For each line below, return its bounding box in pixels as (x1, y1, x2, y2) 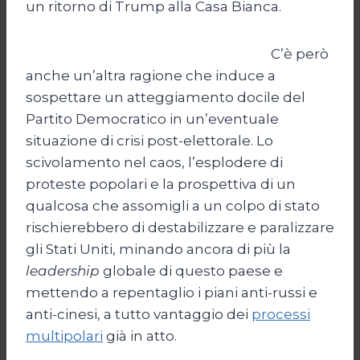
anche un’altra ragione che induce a (26, 67, 276, 84)
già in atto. (103, 327, 177, 344)
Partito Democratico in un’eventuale (26, 110, 279, 127)
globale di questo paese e (100, 262, 283, 279)
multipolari (26, 327, 103, 344)
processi (252, 305, 310, 322)
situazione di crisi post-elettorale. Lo (26, 132, 273, 149)
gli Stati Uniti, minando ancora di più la (26, 240, 291, 257)
